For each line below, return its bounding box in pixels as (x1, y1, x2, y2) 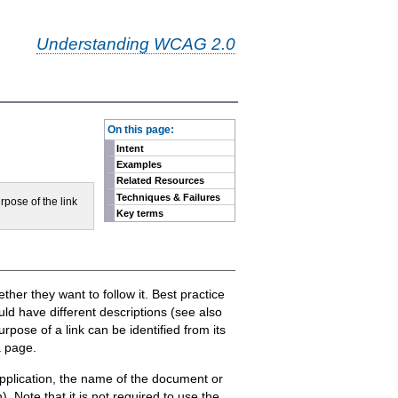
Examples (116, 158, 163, 170)
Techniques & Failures (116, 191, 221, 203)
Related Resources (116, 175, 205, 187)
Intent (116, 142, 145, 154)
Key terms (116, 208, 164, 219)
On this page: (107, 123, 174, 135)
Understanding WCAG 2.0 (36, 34, 235, 54)
